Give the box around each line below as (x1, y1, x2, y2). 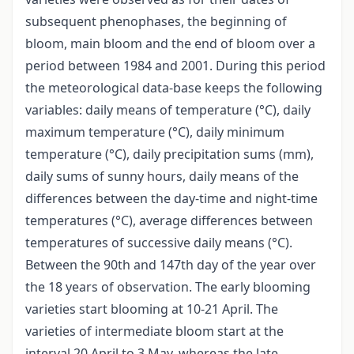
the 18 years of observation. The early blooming (25, 278, 311, 296)
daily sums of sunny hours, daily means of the (25, 168, 299, 186)
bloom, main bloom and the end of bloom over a (25, 35, 315, 53)
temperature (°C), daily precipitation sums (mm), (25, 145, 314, 164)
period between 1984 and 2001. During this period (25, 57, 326, 75)
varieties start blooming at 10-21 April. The (25, 300, 278, 318)
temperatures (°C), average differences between (25, 212, 313, 230)
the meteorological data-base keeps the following (25, 79, 322, 97)
